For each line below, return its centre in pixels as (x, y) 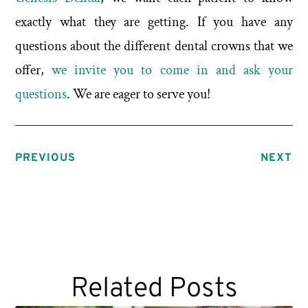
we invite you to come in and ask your (172, 70)
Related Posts (154, 289)
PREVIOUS (46, 158)
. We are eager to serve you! (139, 95)
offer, (34, 70)
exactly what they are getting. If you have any (154, 22)
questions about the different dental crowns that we (154, 46)
